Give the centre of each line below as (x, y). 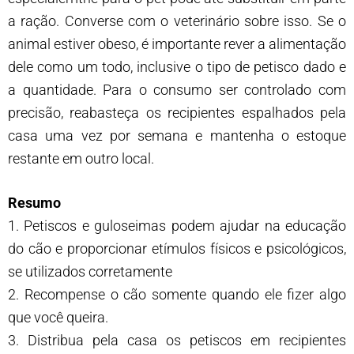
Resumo (34, 202)
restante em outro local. (81, 158)
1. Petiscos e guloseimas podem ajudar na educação (177, 225)
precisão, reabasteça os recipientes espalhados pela (177, 112)
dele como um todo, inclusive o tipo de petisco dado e (177, 66)
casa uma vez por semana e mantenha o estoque (177, 135)
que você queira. (58, 317)
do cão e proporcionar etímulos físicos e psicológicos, (177, 248)
